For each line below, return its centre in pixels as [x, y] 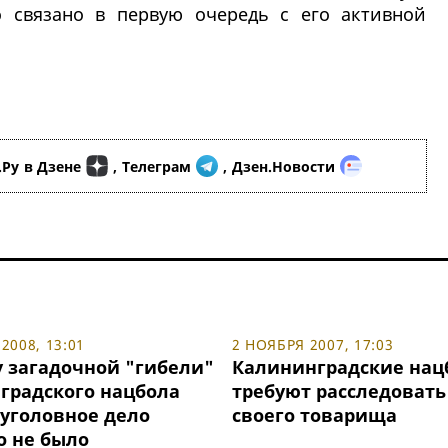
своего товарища [314, 415]
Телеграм [156, 166]
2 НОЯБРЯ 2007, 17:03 [312, 345]
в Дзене [52, 166]
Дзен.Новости [283, 166]
